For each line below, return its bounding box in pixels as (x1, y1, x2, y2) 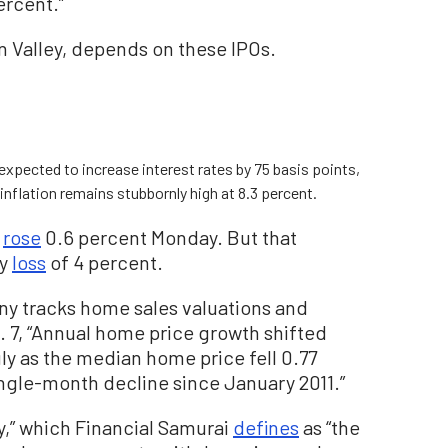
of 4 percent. (46, 249, 163, 274)
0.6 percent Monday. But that (41, 224, 297, 249)
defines (233, 414, 299, 439)
